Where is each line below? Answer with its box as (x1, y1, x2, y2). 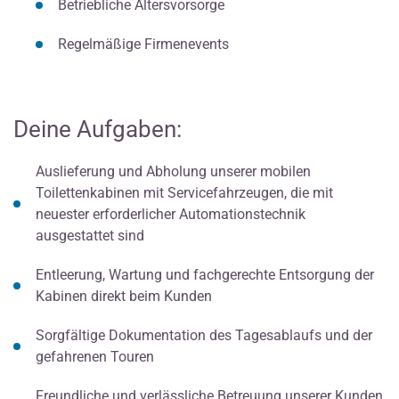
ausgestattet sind (36, 227, 144, 245)
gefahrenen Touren (36, 348, 154, 366)
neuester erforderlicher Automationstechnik (36, 206, 305, 224)
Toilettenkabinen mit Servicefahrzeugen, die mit (36, 184, 333, 202)
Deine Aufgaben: (13, 116, 182, 143)
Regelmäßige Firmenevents (58, 36, 229, 53)
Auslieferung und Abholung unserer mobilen (36, 163, 311, 181)
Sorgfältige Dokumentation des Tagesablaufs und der (36, 327, 372, 345)
